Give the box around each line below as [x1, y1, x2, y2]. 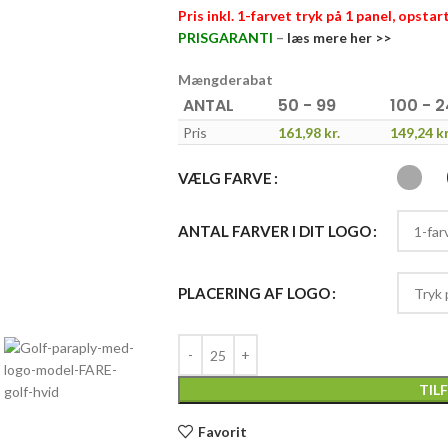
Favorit [197, 422, 247, 440]
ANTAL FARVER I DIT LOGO [177, 221, 371, 240]
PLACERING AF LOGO [177, 283, 330, 302]
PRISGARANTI [177, 29, 273, 46]
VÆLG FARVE [177, 168, 272, 187]
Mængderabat [177, 71, 273, 88]
